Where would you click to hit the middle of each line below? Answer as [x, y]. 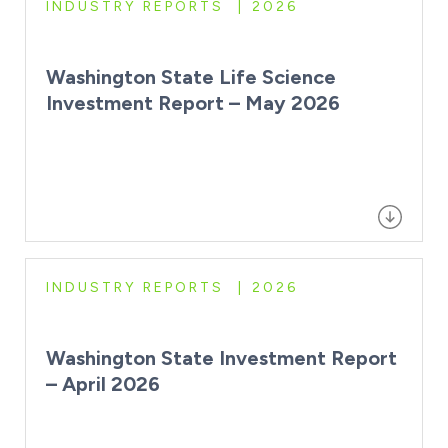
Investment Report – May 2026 [193, 102]
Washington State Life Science [191, 76]
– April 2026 [103, 383]
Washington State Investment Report [221, 357]
